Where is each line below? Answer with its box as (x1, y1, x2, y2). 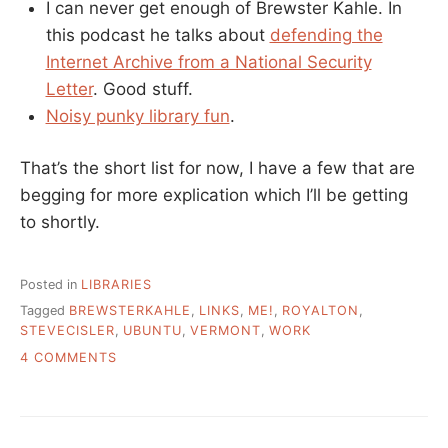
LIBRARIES (81, 276, 152, 292)
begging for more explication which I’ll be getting (20, 185, 408, 206)
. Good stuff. (92, 78, 193, 99)
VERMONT (190, 323, 261, 339)
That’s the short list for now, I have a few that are (20, 158, 415, 179)
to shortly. (20, 212, 100, 233)
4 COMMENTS (20, 349, 117, 365)
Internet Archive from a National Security (45, 51, 372, 72)
